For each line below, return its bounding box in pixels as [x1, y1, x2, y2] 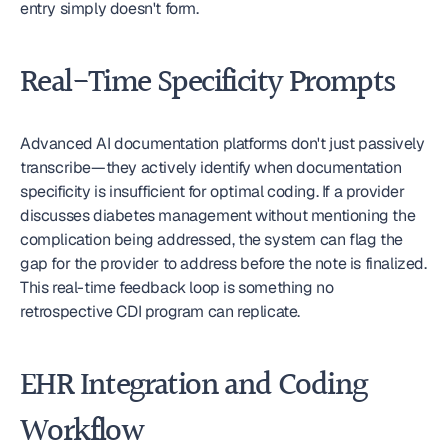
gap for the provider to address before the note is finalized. [20, 253, 427, 274]
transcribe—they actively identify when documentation [20, 157, 402, 178]
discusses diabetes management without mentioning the [20, 205, 416, 226]
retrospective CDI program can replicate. [20, 301, 301, 322]
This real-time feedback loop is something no [20, 277, 334, 298]
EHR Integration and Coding [20, 361, 367, 412]
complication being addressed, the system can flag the [20, 229, 403, 250]
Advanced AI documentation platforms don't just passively [20, 133, 425, 154]
